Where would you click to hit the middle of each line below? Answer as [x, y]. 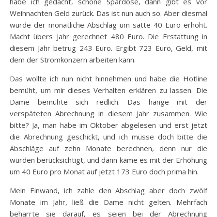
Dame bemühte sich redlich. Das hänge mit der [108, 102]
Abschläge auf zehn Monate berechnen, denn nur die [108, 148]
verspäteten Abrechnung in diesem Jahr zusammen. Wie [108, 113]
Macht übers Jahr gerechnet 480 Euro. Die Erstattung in [108, 36]
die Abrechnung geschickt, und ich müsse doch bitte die [108, 137]
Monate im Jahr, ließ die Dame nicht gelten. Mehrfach [108, 202]
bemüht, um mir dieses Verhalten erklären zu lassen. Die [108, 90]
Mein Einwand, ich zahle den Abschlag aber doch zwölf [108, 190]
